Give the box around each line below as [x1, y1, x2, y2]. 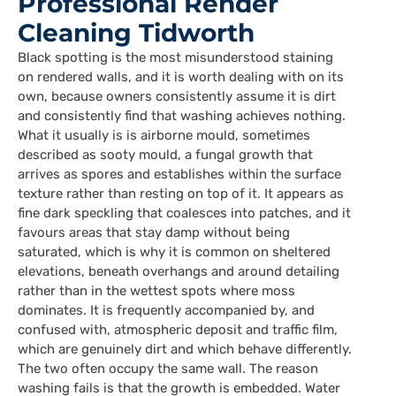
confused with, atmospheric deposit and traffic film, [18, 322, 338, 339]
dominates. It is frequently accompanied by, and [18, 302, 315, 319]
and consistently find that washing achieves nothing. [18, 108, 346, 125]
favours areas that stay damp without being [18, 225, 290, 241]
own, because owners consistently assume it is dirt [18, 88, 336, 105]
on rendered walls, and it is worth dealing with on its [18, 69, 344, 86]
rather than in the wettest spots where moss [18, 283, 295, 300]
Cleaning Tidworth [18, 18, 255, 49]
